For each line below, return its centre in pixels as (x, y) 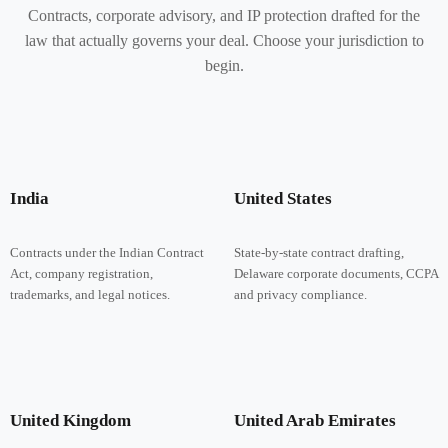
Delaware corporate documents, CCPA (335, 273)
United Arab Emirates (314, 419)
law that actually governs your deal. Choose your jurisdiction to (224, 40)
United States (282, 197)
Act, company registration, (81, 273)
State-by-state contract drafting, (318, 252)
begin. (224, 65)
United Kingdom (70, 419)
